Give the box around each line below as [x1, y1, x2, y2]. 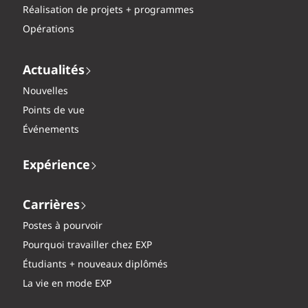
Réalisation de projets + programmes [23, 3, 194, 19]
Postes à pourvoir [23, 219, 102, 234]
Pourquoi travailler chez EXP [23, 238, 152, 254]
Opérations [23, 22, 74, 38]
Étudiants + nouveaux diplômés [23, 257, 168, 273]
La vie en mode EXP [23, 276, 111, 292]
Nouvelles [23, 84, 68, 100]
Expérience [23, 156, 90, 176]
